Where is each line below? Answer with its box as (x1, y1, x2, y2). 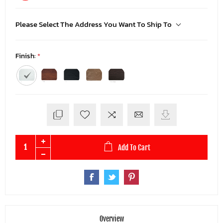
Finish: (15, 51, 37, 62)
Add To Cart (118, 142, 150, 152)
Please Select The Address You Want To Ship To (15, 18, 172, 30)
